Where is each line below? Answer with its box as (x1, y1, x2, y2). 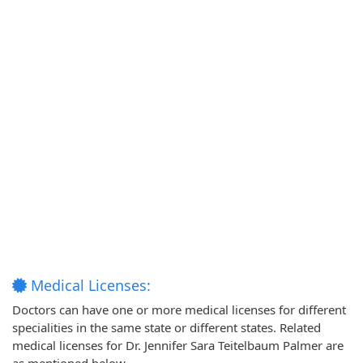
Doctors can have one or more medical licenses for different (12, 301, 346, 318)
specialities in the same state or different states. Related (12, 319, 321, 336)
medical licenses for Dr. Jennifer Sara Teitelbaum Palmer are (12, 337, 344, 354)
